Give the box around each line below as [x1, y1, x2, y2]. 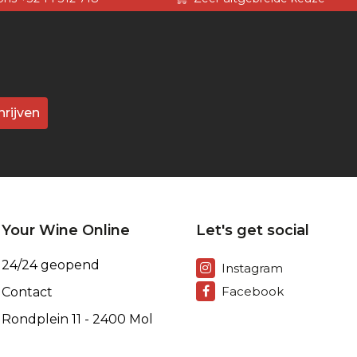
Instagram [222, 261, 283, 277]
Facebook [222, 284, 284, 300]
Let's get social [196, 221, 309, 239]
